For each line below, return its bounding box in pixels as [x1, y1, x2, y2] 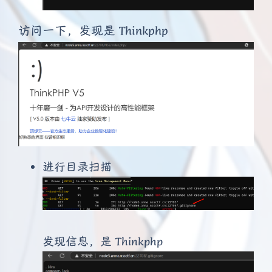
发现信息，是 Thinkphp [42, 233, 163, 248]
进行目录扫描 [42, 159, 112, 174]
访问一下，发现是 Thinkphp [18, 22, 168, 38]
